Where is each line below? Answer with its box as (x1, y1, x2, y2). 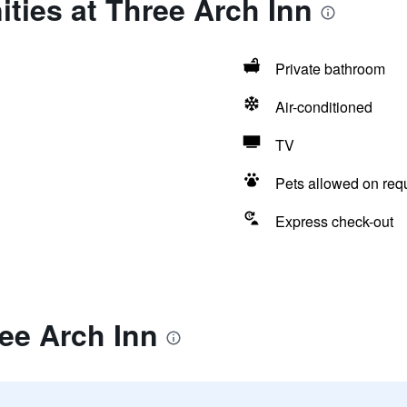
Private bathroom (274, 58, 385, 79)
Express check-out (274, 211, 393, 232)
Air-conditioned (274, 96, 372, 117)
